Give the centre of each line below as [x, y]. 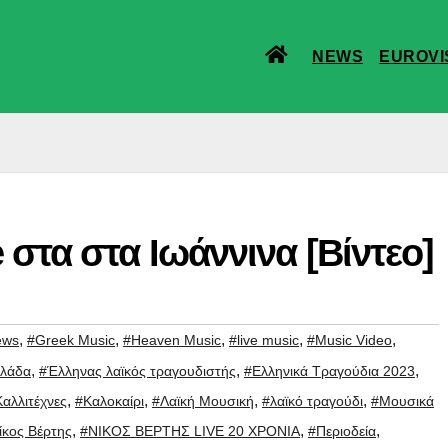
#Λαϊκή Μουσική [203, 401]
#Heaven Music [172, 340]
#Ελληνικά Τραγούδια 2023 [329, 371]
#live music [264, 340]
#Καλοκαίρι [109, 401]
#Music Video [349, 340]
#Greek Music [71, 340]
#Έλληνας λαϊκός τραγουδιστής [137, 371]
